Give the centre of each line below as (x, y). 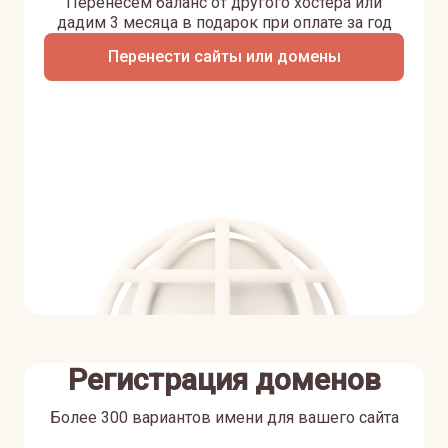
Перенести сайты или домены (224, 56)
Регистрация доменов (224, 379)
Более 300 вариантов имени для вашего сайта (224, 417)
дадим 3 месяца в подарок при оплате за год (224, 22)
